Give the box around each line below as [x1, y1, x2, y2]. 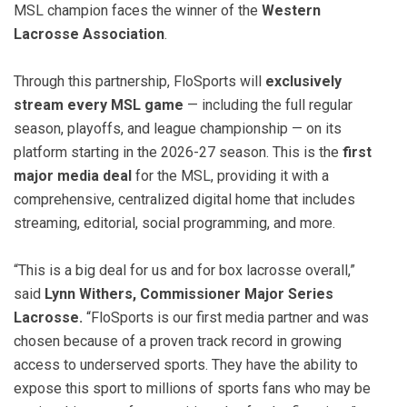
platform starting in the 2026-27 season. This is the [14, 143, 342, 161]
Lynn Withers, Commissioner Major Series [45, 284, 333, 303]
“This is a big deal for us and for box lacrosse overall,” [14, 261, 355, 279]
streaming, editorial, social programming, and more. [14, 213, 335, 232]
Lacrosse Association [14, 25, 164, 43]
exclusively [265, 72, 342, 90]
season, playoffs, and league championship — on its [14, 119, 342, 137]
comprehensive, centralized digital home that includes [14, 190, 355, 208]
